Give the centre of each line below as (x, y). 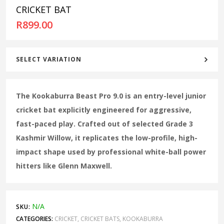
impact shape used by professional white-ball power (111, 151)
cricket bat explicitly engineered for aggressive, (104, 109)
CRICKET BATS (100, 218)
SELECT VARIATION (49, 59)
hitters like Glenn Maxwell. (64, 165)
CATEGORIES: (34, 218)
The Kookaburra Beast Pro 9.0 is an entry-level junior (111, 95)
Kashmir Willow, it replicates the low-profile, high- (107, 137)
